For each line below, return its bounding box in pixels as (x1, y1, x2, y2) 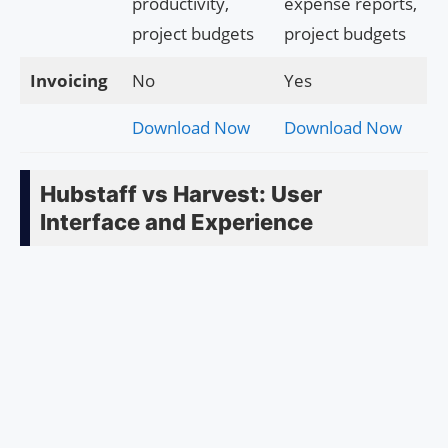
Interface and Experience (40, 208, 313, 235)
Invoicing (29, 68, 108, 92)
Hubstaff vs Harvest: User (40, 180, 322, 207)
